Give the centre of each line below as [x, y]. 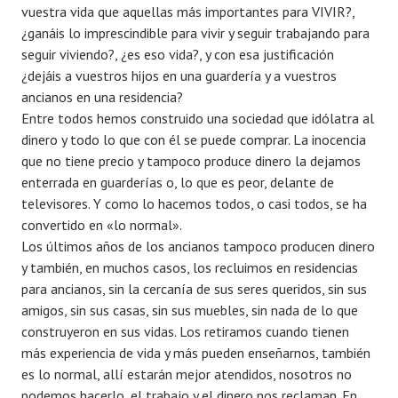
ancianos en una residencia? [102, 96]
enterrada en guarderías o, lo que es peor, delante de [178, 182]
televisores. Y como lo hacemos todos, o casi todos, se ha [194, 203]
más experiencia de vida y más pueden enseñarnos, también [196, 352]
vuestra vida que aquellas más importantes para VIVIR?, [188, 11]
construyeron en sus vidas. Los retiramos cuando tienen [185, 331]
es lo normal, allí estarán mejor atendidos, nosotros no [187, 374]
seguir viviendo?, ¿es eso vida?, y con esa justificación [178, 54]
